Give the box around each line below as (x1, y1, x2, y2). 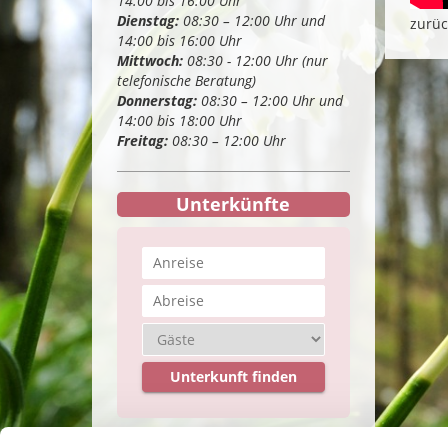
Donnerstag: (117, 91, 197, 110)
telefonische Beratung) (117, 71, 256, 90)
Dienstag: (117, 11, 179, 30)
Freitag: (117, 131, 168, 150)
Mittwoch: (117, 51, 187, 70)
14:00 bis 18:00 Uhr (117, 111, 242, 130)
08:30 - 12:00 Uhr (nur (187, 51, 328, 70)
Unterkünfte (176, 192, 291, 216)
